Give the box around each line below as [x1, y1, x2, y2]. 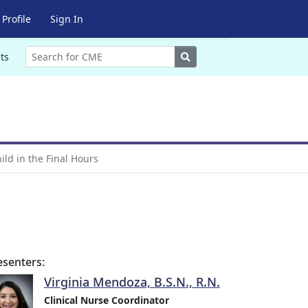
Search [189, 49, 221, 63]
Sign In [49, 12, 83, 25]
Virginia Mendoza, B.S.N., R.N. [44, 274, 220, 290]
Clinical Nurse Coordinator [44, 294, 169, 307]
